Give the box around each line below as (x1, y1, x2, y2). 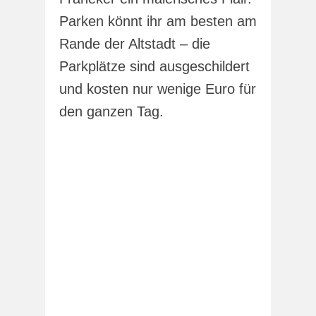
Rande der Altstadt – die (59, 35, 210, 51)
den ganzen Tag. (59, 103, 164, 119)
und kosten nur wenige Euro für (59, 80, 256, 97)
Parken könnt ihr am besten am (59, 13, 257, 29)
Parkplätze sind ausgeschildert (59, 58, 250, 74)
